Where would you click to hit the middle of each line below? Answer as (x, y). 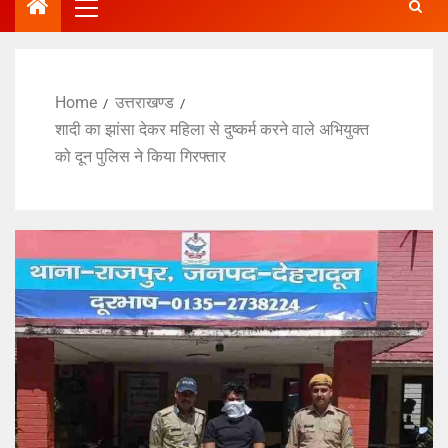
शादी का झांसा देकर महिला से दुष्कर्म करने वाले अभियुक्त (212, 130)
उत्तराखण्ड (144, 103)
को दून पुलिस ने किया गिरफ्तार (140, 157)
